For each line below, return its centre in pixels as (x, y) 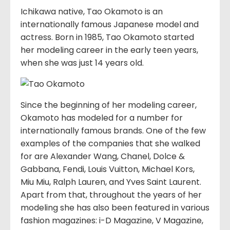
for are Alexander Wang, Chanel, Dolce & (103, 156)
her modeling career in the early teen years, (109, 50)
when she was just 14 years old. (82, 63)
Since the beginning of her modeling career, (109, 105)
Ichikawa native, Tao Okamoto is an (92, 11)
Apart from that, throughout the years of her (111, 195)
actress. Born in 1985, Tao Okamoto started (107, 37)
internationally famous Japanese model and (110, 24)
